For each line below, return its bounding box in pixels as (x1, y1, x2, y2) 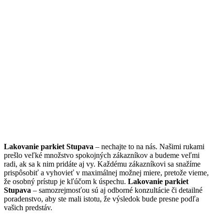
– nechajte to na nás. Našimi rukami (93, 142, 204, 151)
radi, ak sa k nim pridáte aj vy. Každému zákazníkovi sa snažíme (4, 160, 201, 169)
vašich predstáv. (4, 203, 52, 212)
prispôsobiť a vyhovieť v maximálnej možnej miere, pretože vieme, (4, 169, 209, 177)
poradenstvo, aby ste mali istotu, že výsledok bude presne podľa (4, 195, 199, 203)
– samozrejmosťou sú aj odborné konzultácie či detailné (33, 186, 202, 195)
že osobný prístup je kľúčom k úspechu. (4, 177, 128, 186)
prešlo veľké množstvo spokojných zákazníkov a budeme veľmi (4, 151, 200, 160)
